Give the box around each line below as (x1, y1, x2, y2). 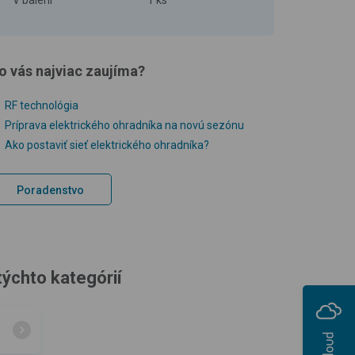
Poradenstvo (17, 183, 84, 197)
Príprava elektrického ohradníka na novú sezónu (5, 118, 244, 132)
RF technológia (5, 98, 78, 112)
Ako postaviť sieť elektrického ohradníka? (5, 138, 209, 151)
